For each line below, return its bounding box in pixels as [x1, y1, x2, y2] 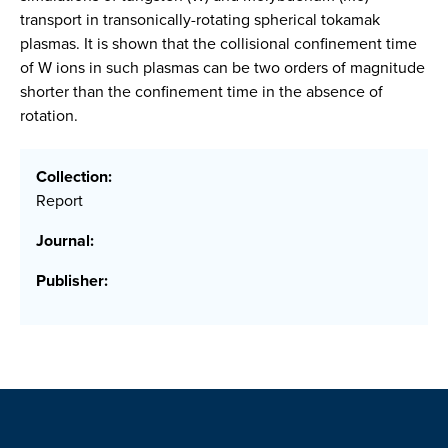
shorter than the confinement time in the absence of [20, 80, 383, 103]
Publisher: [36, 269, 108, 293]
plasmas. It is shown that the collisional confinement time [20, 32, 417, 55]
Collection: [36, 165, 112, 189]
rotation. [20, 104, 78, 127]
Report [36, 189, 83, 213]
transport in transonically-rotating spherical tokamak [20, 8, 380, 31]
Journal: [36, 229, 94, 253]
